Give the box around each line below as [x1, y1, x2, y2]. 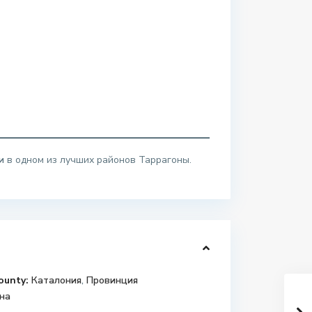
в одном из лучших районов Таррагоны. [4, 153, 192, 167]
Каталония [31, 274, 81, 288]
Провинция [86, 274, 138, 288]
